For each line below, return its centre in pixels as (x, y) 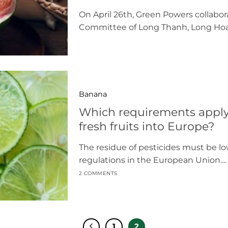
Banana (93, 94)
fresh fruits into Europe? (146, 126)
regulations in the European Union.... (152, 160)
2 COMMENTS (98, 174)
